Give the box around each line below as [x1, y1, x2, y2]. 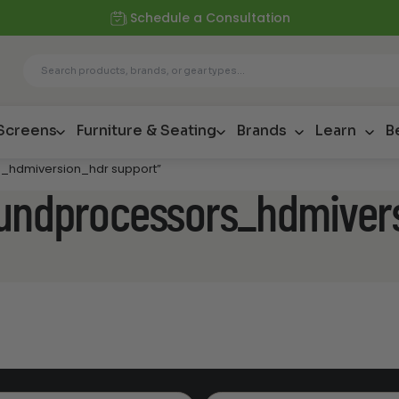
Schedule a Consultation [130, 9, 291, 27]
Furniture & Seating [75, 121, 216, 141]
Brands [235, 121, 287, 141]
